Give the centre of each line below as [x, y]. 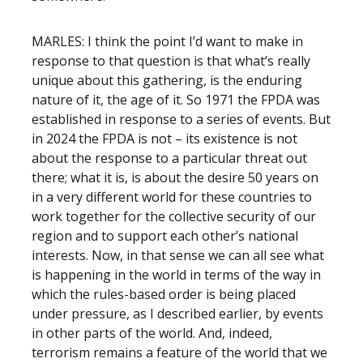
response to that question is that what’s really [171, 61]
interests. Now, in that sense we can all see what [178, 255]
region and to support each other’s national [165, 236]
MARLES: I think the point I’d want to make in [167, 41]
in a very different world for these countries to [172, 197]
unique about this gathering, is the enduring [167, 80]
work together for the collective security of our [174, 216]
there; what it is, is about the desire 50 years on [175, 177]
